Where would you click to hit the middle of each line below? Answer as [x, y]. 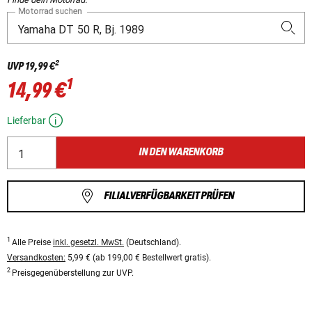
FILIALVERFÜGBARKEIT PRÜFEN [169, 196]
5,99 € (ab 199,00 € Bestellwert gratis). [138, 257]
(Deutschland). [153, 242]
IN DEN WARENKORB [181, 153]
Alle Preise [32, 242]
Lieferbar [26, 121]
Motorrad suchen [50, 11]
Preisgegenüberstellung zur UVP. [73, 273]
